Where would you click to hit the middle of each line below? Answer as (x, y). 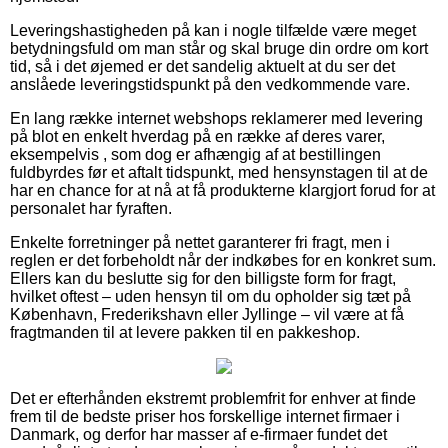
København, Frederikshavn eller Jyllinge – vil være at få (207, 315)
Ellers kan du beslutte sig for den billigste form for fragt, (203, 279)
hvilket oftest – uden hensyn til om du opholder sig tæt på (210, 297)
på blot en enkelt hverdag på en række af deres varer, (197, 137)
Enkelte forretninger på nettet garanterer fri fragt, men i (200, 243)
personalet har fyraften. (91, 209)
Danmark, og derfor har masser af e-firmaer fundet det (198, 435)
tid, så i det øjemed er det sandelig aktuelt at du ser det (202, 67)
